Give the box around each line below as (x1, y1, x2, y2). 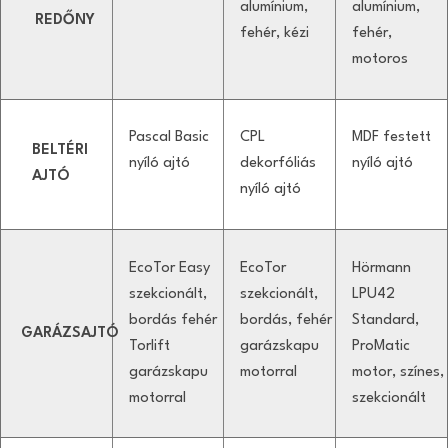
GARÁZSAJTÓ (21, 325, 119, 341)
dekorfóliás (240, 156, 316, 172)
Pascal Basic (128, 130, 209, 146)
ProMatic (351, 338, 410, 354)
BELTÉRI (32, 143, 89, 159)
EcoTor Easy (128, 260, 210, 276)
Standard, (351, 312, 419, 328)
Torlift (128, 338, 170, 354)
